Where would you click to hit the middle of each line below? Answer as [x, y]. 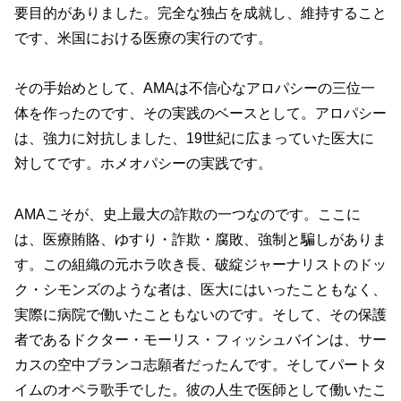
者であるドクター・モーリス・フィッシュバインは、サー [200, 340]
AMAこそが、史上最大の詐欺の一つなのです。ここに [188, 215]
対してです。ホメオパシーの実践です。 [143, 164]
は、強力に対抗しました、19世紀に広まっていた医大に [194, 139]
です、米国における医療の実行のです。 [143, 38]
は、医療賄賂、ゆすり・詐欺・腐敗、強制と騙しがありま [200, 240]
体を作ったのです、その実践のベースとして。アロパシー [200, 114]
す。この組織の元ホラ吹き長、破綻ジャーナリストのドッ [200, 265]
